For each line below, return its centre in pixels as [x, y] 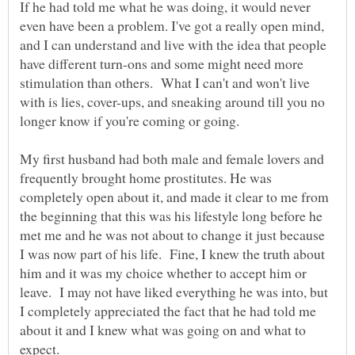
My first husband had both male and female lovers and [172, 159]
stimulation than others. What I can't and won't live [165, 83]
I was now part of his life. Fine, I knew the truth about [172, 254]
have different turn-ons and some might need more [162, 64]
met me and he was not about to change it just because [172, 235]
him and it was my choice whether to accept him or [163, 273]
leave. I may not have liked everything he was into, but [174, 292]
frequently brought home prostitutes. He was [146, 178]
